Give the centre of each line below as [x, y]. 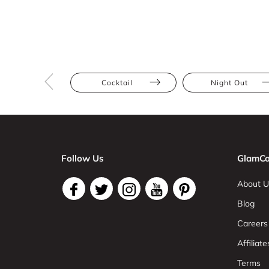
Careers [252, 223]
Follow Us [83, 158]
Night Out [229, 83]
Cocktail [117, 83]
